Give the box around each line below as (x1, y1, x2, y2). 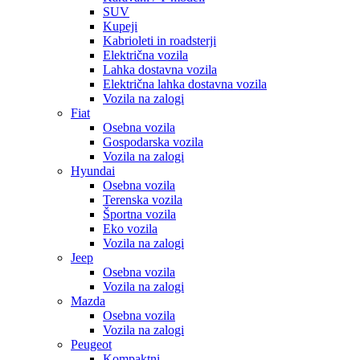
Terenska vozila (103, 193, 182, 207)
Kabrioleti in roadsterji (103, 34, 216, 47)
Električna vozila (103, 48, 188, 62)
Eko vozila (103, 222, 157, 235)
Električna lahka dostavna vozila (103, 77, 267, 91)
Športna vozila (103, 207, 176, 221)
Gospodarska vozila (103, 135, 203, 149)
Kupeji (103, 19, 137, 33)
